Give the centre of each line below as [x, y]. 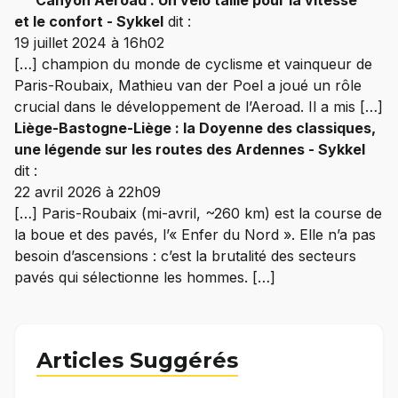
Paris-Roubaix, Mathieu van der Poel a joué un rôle [188, 85]
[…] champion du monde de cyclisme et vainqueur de [193, 64]
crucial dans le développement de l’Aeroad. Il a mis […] [199, 106]
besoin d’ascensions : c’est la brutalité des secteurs [185, 255]
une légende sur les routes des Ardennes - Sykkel [190, 149]
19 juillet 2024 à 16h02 [89, 42]
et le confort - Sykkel [89, 21]
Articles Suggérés [137, 360]
